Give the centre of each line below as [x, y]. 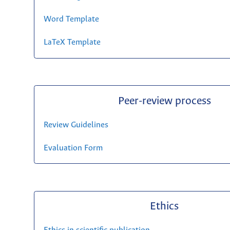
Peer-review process [164, 101]
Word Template [71, 20]
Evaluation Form [73, 148]
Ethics [165, 207]
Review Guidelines [76, 125]
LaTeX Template [72, 43]
